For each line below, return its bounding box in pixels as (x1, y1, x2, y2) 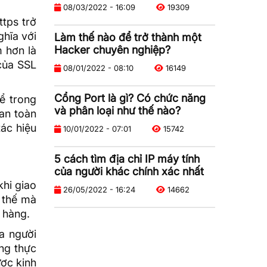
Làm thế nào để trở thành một (54, 30, 201, 44)
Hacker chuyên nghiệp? (54, 43, 170, 56)
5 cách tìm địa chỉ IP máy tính (54, 152, 200, 165)
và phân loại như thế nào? (54, 104, 181, 117)
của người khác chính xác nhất (54, 164, 204, 178)
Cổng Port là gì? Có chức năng (54, 91, 206, 104)
